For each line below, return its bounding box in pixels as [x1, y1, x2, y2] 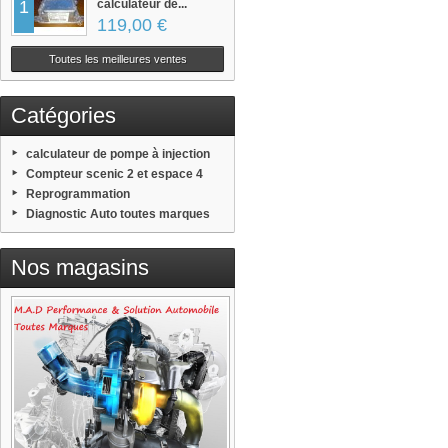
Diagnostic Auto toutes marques [26, 207, 210, 222]
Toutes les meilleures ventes [48, 53, 187, 66]
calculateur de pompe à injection [26, 147, 210, 162]
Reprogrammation [26, 187, 130, 202]
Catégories [11, 103, 116, 129]
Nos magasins [11, 255, 149, 281]
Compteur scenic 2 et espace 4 [26, 167, 203, 182]
